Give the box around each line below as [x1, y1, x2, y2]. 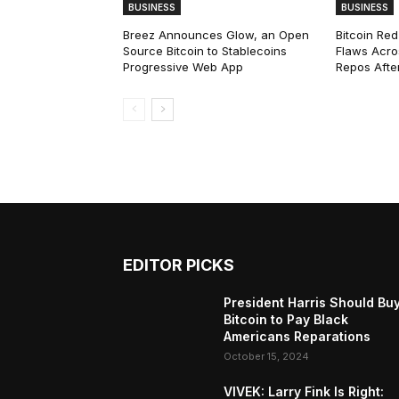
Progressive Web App [123, 60, 243, 75]
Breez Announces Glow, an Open [123, 28, 309, 43]
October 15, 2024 [224, 350, 310, 363]
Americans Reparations [224, 329, 371, 345]
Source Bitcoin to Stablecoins [123, 44, 287, 59]
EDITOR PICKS [123, 256, 234, 275]
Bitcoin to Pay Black [224, 312, 349, 328]
